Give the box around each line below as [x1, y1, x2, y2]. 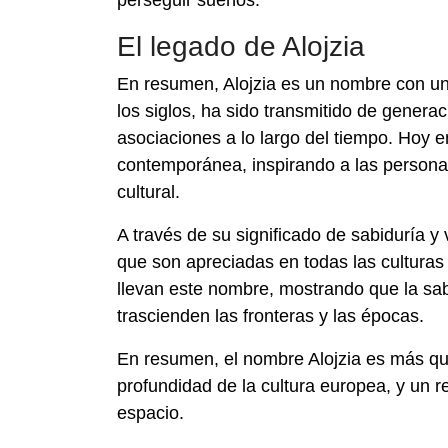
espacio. [117, 403, 184, 423]
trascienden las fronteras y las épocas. [117, 306, 424, 326]
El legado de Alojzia [117, 31, 365, 62]
